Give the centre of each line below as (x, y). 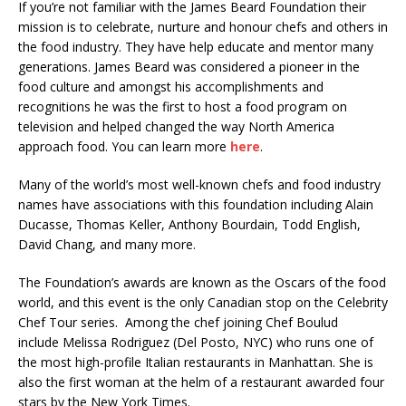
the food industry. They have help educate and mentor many (196, 47)
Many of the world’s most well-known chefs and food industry (199, 185)
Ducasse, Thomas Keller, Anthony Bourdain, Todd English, (189, 225)
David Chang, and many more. (107, 245)
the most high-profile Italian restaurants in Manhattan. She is (196, 362)
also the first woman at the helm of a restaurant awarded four (201, 382)
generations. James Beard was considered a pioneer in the (189, 67)
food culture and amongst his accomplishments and (171, 87)
